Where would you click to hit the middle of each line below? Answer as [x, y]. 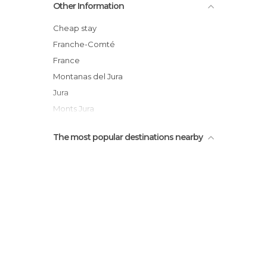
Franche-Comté [86, 44]
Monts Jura [77, 108]
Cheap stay [78, 28]
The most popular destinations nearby [128, 137]
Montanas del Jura [91, 76]
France [69, 60]
